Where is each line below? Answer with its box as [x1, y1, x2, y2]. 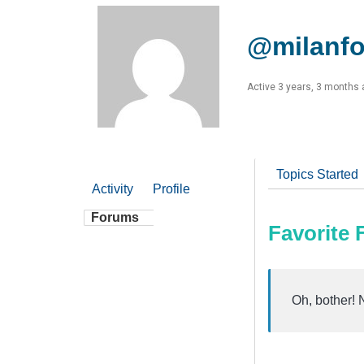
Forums [91, 210, 139, 224]
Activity [92, 181, 133, 196]
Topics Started [276, 167, 358, 181]
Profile [153, 181, 190, 196]
